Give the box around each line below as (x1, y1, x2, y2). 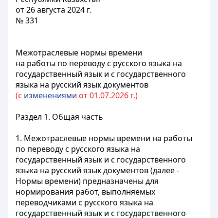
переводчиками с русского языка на (16, 197, 153, 208)
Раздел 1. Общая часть (16, 111, 103, 122)
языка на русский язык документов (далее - (16, 165, 179, 176)
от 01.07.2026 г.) (77, 90, 138, 101)
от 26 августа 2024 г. (16, 4, 91, 15)
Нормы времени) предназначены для (16, 176, 159, 186)
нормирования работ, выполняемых (16, 186, 155, 197)
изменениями (24, 90, 77, 101)
